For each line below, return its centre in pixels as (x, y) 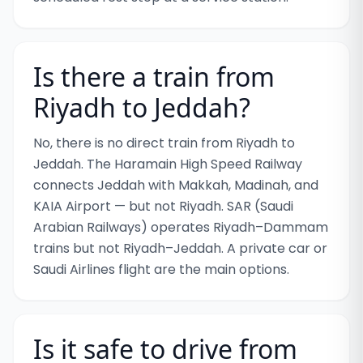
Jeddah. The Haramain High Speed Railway (168, 164)
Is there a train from (154, 77)
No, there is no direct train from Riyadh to (164, 143)
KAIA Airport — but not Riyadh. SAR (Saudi (163, 206)
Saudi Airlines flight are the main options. (161, 269)
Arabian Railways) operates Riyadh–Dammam (181, 227)
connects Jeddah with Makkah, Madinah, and (176, 185)
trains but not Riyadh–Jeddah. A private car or (180, 248)
